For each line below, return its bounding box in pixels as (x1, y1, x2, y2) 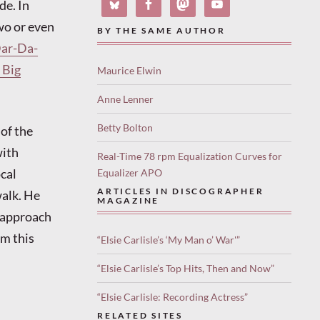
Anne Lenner (97, 92, 154, 105)
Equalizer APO (97, 166, 162, 179)
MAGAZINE (97, 195, 160, 205)
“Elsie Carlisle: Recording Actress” (97, 291, 248, 304)
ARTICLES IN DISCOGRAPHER (97, 186, 264, 196)
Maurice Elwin (97, 64, 161, 76)
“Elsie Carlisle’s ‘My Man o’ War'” (97, 234, 240, 246)
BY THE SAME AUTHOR (97, 26, 226, 36)
